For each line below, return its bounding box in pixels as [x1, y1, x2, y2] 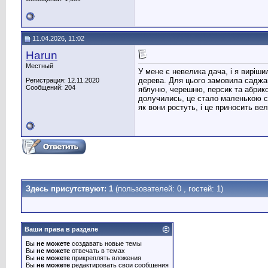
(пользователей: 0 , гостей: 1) [115, 184, 223, 193]
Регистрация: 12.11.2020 [26, 77, 99, 84]
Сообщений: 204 [26, 84, 75, 91]
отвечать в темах [70, 247, 125, 254]
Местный [26, 62, 53, 69]
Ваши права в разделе [25, 226, 98, 233]
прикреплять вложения [70, 254, 141, 261]
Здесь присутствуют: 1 [26, 184, 115, 193]
